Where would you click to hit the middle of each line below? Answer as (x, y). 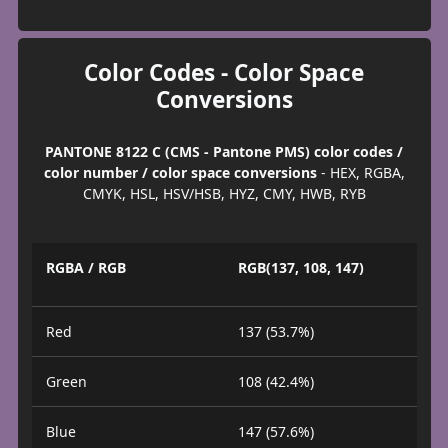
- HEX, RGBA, (360, 173)
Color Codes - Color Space (224, 73)
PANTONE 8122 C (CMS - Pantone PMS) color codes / (224, 152)
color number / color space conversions (180, 173)
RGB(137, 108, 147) (301, 267)
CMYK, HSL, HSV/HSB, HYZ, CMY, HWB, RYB (224, 194)
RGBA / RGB (85, 267)
